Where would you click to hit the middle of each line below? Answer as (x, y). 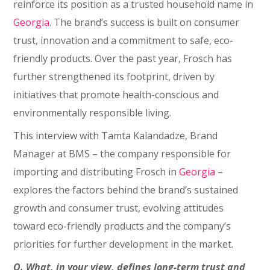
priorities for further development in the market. (124, 244)
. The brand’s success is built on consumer (145, 22)
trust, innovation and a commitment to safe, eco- (124, 40)
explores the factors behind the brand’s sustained (126, 190)
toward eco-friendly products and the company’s (122, 226)
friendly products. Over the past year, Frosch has (123, 58)
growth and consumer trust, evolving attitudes (119, 208)
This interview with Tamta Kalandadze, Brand (116, 136)
